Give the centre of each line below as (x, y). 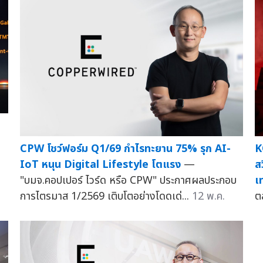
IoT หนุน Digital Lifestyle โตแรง (100, 165)
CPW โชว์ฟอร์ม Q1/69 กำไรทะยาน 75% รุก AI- (125, 149)
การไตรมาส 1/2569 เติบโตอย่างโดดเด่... (106, 197)
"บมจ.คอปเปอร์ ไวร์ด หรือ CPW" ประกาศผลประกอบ (128, 181)
